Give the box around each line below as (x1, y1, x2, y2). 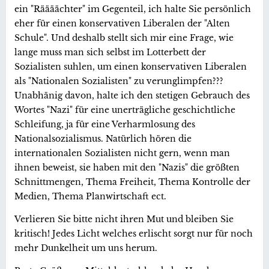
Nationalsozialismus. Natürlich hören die (14, 133, 192, 144)
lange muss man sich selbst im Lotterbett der (14, 46, 206, 58)
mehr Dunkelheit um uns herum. (14, 242, 157, 253)
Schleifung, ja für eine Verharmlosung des (14, 118, 195, 130)
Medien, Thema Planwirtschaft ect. (14, 190, 166, 202)
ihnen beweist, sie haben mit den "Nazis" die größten (14, 162, 240, 173)
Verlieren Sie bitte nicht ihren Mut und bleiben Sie (14, 213, 234, 225)
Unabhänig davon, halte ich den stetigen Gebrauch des (14, 89, 250, 101)
